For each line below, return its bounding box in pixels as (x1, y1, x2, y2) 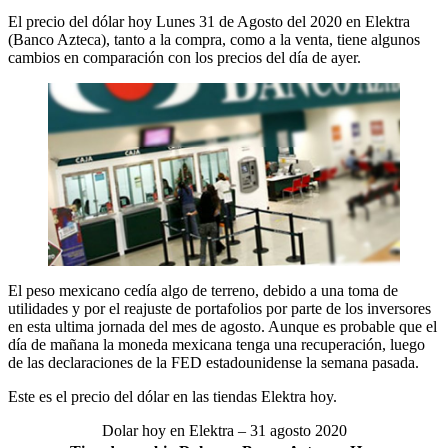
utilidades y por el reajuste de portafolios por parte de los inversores (8, 299, 431, 317)
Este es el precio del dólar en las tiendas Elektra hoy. (8, 387, 337, 405)
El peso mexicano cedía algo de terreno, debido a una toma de (8, 281, 398, 299)
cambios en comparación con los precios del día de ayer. (8, 49, 361, 66)
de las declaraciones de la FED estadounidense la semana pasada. (8, 353, 419, 371)
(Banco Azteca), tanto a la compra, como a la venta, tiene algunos (8, 31, 420, 48)
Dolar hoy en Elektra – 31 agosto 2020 (101, 421, 347, 439)
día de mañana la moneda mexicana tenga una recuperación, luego (8, 335, 425, 353)
